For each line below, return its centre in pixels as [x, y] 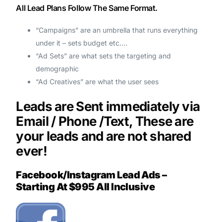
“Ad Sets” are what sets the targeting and [104, 56]
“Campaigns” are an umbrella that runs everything [117, 30]
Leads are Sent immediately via [108, 106]
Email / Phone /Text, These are [105, 121]
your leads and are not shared [104, 136]
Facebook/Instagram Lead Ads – [91, 175]
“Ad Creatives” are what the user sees [97, 82]
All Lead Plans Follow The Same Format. [87, 8]
